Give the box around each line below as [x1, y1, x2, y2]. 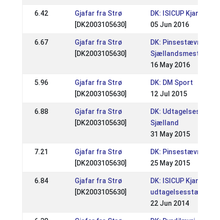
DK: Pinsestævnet [150, 148, 208, 156]
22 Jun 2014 [150, 199, 189, 207]
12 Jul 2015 [150, 90, 187, 98]
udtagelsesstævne [150, 188, 212, 196]
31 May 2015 [150, 130, 190, 138]
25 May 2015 [150, 159, 190, 167]
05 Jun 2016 [150, 21, 189, 28]
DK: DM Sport [150, 79, 193, 86]
